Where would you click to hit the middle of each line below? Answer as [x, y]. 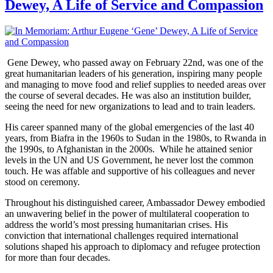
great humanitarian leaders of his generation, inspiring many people [133, 73]
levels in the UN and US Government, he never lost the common [129, 160]
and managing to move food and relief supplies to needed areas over [135, 84]
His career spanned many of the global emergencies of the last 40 [129, 127]
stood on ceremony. [42, 182]
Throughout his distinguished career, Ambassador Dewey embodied [135, 202]
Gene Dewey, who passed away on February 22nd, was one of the [134, 62]
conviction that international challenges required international [122, 235]
